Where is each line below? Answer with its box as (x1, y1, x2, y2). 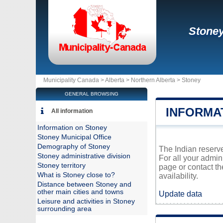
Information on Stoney (37, 124, 107, 131)
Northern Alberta (131, 77, 175, 84)
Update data (159, 190, 202, 198)
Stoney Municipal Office (37, 133, 111, 141)
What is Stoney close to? (37, 171, 115, 179)
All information (51, 108, 93, 114)
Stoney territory (37, 162, 86, 169)
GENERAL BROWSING (65, 91, 118, 97)
